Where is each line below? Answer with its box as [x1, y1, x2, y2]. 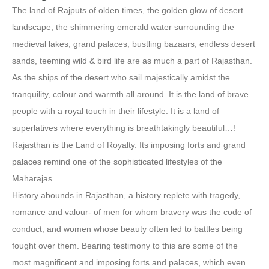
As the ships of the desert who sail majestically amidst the [12, 73, 230, 82]
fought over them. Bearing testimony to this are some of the [12, 241, 238, 250]
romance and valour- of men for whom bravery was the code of [12, 207, 252, 217]
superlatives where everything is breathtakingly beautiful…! [12, 123, 235, 133]
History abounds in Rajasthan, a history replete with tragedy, [12, 190, 240, 200]
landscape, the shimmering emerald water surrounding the [12, 22, 234, 32]
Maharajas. [12, 174, 55, 183]
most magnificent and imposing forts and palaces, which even [12, 258, 246, 267]
